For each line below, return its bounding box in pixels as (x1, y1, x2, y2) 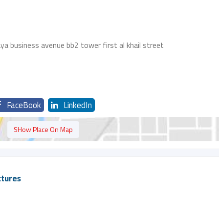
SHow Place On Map (13, 124, 73, 134)
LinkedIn (64, 99, 92, 111)
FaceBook (7, 99, 41, 111)
